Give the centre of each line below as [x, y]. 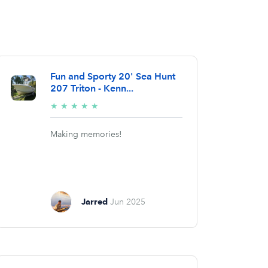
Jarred [95, 202]
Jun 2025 [128, 202]
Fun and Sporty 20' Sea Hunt [112, 77]
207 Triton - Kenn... [92, 89]
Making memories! [86, 135]
